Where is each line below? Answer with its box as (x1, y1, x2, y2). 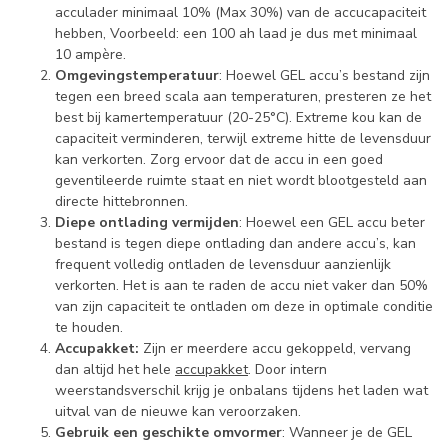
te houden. (55, 317, 123, 337)
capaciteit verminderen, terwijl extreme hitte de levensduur (55, 128, 431, 148)
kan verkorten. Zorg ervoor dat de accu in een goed (55, 149, 383, 169)
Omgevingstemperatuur (55, 65, 219, 85)
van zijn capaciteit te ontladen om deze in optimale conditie (55, 296, 433, 316)
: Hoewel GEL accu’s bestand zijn (219, 65, 430, 85)
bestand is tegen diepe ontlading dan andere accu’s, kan (55, 233, 416, 253)
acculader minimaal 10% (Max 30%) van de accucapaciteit (55, 2, 426, 22)
